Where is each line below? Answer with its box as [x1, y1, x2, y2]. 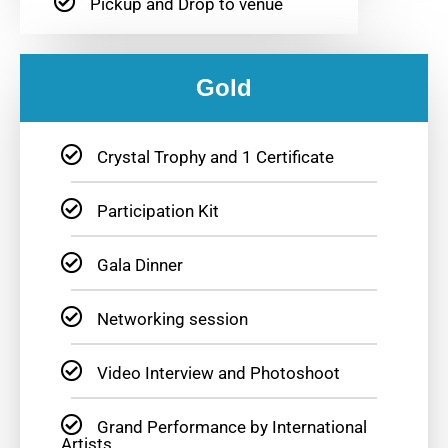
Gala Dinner [96, 255, 183, 276]
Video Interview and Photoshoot [96, 363, 340, 384]
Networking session [96, 309, 248, 330]
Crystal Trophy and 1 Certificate [96, 147, 334, 168]
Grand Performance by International [96, 417, 367, 438]
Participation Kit [96, 201, 219, 222]
